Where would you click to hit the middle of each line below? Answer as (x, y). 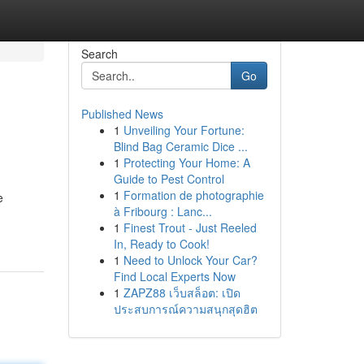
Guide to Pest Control (169, 179)
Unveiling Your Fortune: (184, 130)
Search (99, 54)
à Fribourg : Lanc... (162, 211)
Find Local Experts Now (174, 276)
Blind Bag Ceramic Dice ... (180, 146)
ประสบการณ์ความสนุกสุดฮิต (185, 309)
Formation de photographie (193, 195)
